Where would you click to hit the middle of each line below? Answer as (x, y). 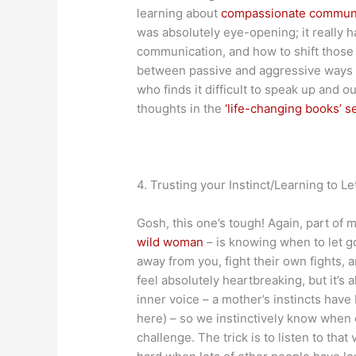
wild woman (170, 242)
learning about (179, 13)
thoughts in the (181, 108)
